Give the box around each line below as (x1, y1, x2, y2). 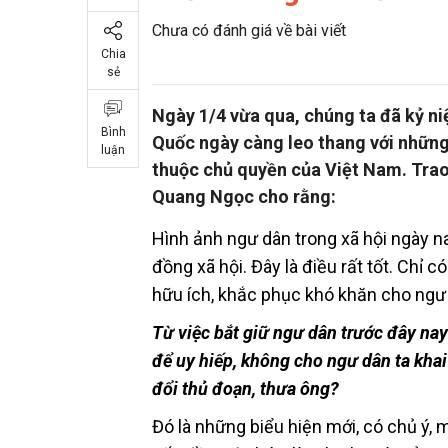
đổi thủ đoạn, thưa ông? (152, 378, 339, 400)
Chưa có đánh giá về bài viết (152, 21, 346, 41)
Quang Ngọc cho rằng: (152, 186, 336, 208)
